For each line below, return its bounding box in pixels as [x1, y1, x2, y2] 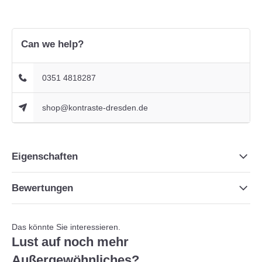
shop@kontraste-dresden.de [42, 103, 149, 112]
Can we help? [21, 39, 84, 50]
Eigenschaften [12, 151, 78, 162]
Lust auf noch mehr [12, 235, 129, 249]
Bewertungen [12, 182, 73, 194]
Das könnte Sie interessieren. [12, 222, 120, 232]
